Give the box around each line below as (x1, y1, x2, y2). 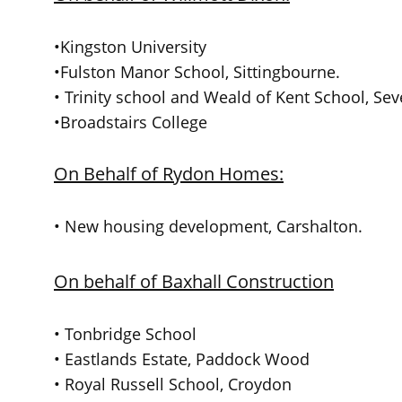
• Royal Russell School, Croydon (54, 373, 292, 395)
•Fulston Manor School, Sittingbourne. (54, 61, 340, 83)
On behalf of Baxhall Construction (54, 269, 334, 293)
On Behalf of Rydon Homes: (54, 162, 284, 186)
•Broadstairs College (54, 111, 207, 133)
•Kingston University (54, 36, 206, 57)
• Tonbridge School (54, 323, 197, 345)
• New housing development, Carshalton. (54, 215, 363, 237)
